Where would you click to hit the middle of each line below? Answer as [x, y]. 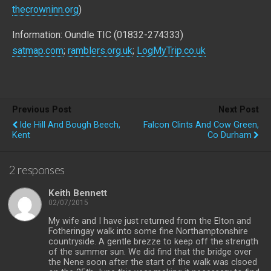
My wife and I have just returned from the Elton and [150, 221]
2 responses [37, 170]
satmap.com [38, 51]
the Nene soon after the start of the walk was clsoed [153, 262]
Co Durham [230, 135]
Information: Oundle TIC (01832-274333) [98, 35]
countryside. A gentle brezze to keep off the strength [153, 241]
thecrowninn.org [45, 9]
